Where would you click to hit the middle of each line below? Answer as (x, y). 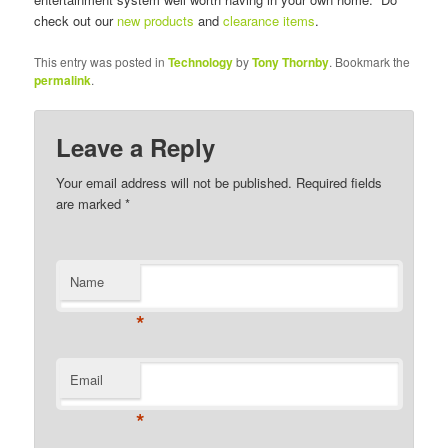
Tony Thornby (291, 61)
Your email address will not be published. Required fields (219, 182)
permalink (63, 79)
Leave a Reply (136, 146)
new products (156, 21)
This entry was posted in (101, 61)
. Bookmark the (370, 61)
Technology (201, 61)
